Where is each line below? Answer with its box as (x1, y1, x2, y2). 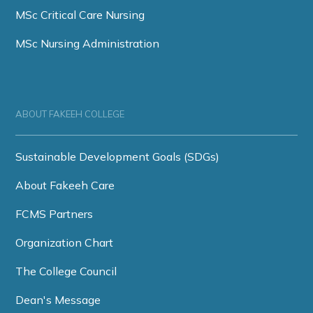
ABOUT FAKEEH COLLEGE (15, 108, 125, 119)
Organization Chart (15, 235, 114, 249)
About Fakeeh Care (15, 178, 115, 192)
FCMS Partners (15, 207, 94, 221)
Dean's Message (15, 293, 101, 307)
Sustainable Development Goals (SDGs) (15, 150, 220, 163)
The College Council (15, 264, 117, 278)
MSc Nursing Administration (15, 36, 160, 50)
